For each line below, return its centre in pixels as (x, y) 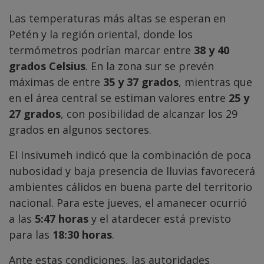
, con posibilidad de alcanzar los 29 (149, 114)
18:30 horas (82, 235)
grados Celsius (47, 66)
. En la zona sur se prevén (150, 66)
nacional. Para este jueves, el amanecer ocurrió (128, 203)
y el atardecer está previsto (160, 219)
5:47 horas (62, 219)
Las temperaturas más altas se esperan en (117, 19)
